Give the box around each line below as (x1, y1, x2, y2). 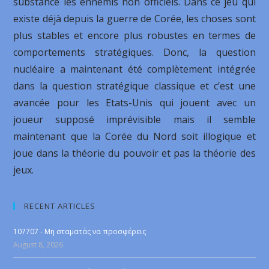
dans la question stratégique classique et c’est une (13, 79, 256, 92)
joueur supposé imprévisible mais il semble (13, 113, 256, 126)
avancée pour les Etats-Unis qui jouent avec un (13, 96, 256, 109)
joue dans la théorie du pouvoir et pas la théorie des (13, 147, 256, 160)
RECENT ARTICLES (24, 201, 96, 211)
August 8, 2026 (13, 240, 64, 250)
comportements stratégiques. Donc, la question (13, 46, 256, 59)
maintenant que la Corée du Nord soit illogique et (13, 130, 256, 143)
